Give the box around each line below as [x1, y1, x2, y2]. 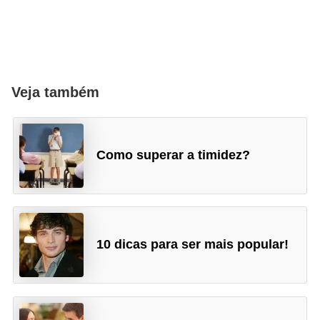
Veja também [11, 84, 99, 100]
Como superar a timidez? [96, 147, 251, 162]
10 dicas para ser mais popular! [96, 237, 289, 252]
